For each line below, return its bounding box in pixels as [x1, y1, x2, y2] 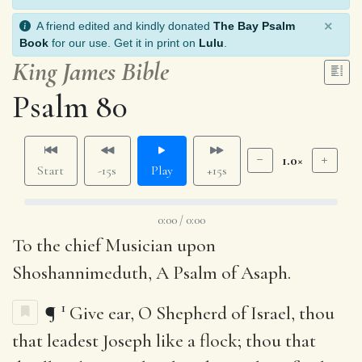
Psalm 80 [12, 86, 128, 126]
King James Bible [12, 55, 169, 87]
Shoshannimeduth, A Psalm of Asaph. [12, 261, 291, 284]
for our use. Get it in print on [48, 36, 199, 49]
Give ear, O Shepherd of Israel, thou [69, 301, 335, 325]
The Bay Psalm [213, 19, 295, 32]
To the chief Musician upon [12, 234, 216, 257]
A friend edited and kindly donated [31, 19, 213, 32]
